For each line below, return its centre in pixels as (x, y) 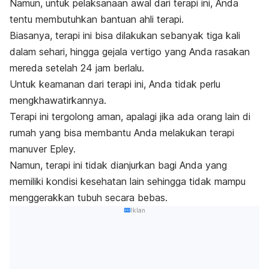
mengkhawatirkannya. (58, 101)
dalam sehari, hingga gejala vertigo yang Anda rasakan (130, 52)
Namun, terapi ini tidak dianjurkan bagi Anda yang (118, 165)
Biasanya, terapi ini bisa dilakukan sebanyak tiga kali (125, 36)
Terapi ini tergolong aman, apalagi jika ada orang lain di (130, 117)
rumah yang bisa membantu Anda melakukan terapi (122, 133)
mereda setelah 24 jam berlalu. (77, 68)
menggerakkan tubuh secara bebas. (89, 198)
